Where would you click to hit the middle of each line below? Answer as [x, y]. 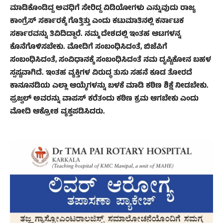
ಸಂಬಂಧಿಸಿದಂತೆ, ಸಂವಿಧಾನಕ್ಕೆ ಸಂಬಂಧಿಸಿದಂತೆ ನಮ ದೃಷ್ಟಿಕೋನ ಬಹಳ [111, 61]
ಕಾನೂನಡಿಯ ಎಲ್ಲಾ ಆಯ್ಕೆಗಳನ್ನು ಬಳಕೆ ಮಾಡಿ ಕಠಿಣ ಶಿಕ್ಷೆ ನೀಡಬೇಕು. [109, 87]
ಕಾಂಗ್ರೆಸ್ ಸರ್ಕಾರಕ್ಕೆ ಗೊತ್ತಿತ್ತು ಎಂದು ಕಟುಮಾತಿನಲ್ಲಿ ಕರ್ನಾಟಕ [97, 22]
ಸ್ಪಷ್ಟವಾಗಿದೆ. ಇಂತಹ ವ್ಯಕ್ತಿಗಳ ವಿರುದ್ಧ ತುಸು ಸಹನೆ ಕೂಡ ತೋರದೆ [101, 74]
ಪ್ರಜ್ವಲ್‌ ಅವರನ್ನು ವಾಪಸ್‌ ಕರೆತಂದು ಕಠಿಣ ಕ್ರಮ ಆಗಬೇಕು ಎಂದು [104, 100]
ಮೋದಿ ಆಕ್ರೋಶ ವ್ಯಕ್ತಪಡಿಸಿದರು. [57, 112]
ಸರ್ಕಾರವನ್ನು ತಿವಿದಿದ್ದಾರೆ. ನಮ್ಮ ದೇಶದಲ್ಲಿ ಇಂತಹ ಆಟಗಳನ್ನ [96, 35]
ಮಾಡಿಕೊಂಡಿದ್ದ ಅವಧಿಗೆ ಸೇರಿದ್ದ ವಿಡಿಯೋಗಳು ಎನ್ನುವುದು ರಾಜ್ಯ [103, 9]
